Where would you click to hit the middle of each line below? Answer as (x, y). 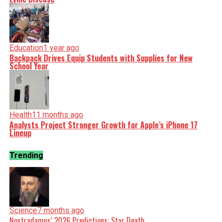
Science (23, 210)
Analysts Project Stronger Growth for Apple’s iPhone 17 (103, 125)
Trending (26, 155)
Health (20, 115)
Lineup (20, 133)
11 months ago (57, 115)
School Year (29, 66)
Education (26, 48)
